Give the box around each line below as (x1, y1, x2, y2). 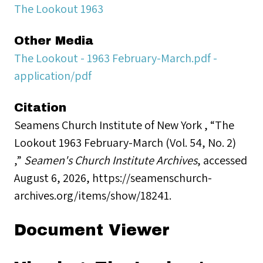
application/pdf (14, 68, 92, 83)
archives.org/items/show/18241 (14, 187, 169, 203)
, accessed (197, 152, 247, 168)
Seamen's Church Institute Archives (24, 152, 197, 168)
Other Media (14, 34, 93, 47)
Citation (14, 101, 66, 114)
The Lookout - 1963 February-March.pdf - (14, 50, 217, 66)
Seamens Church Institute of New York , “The (14, 117, 234, 133)
